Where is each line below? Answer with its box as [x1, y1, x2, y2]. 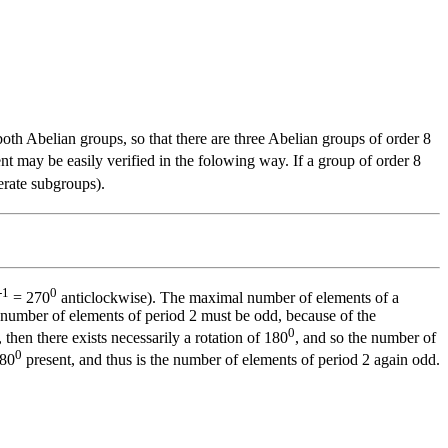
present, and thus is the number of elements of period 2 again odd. [22, 351, 440, 369]
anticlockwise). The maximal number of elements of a [57, 289, 399, 307]
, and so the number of [295, 329, 436, 347]
